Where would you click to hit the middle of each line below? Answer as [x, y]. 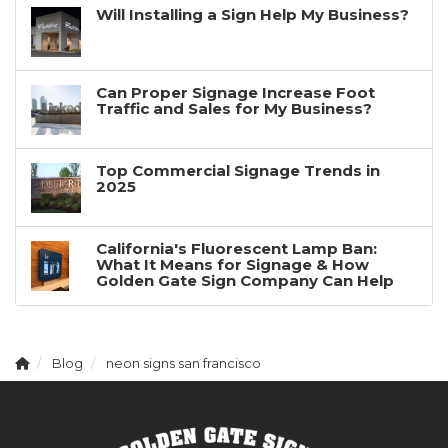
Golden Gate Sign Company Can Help [245, 280]
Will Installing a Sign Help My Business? [252, 14]
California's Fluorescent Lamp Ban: [236, 248]
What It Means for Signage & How [232, 264]
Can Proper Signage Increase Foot [235, 92]
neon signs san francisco [183, 363]
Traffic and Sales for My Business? [234, 108]
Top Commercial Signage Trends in [238, 170]
